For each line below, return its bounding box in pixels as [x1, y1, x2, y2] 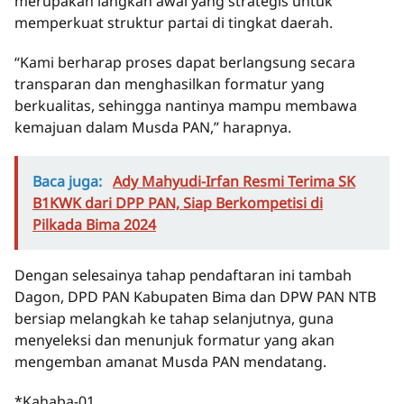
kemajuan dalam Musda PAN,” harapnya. [14, 116, 291, 137]
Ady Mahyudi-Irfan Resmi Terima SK [113, 170, 355, 191]
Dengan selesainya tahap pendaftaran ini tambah [14, 264, 352, 285]
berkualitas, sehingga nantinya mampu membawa [14, 95, 357, 115]
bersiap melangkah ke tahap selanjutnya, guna [14, 308, 334, 328]
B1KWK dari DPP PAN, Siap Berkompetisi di [32, 192, 323, 213]
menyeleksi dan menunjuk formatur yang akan [14, 329, 335, 350]
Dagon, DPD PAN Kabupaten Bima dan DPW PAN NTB [14, 286, 376, 307]
